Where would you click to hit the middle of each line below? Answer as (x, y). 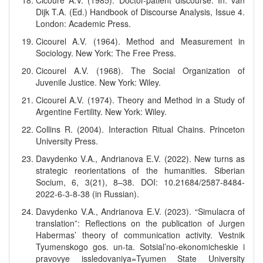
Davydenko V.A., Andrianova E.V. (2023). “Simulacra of (140, 211)
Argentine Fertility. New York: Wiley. (101, 112)
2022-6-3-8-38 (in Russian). (87, 194)
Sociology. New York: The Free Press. (106, 53)
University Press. (67, 141)
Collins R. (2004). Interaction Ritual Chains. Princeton (140, 129)
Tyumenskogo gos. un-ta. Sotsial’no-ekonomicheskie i (140, 247)
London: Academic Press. (83, 23)
